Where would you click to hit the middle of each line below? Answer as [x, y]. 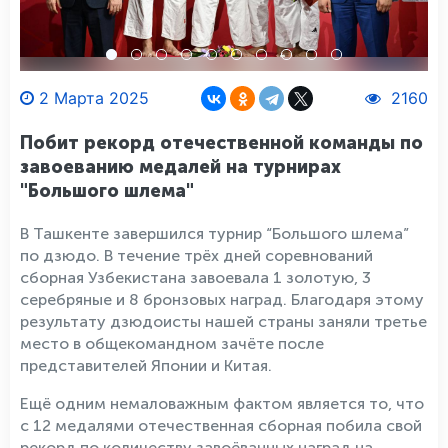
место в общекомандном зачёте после [172, 343]
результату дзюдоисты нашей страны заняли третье [223, 321]
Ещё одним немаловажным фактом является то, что [222, 403]
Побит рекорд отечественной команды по [221, 143]
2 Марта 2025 [94, 98]
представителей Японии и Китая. [146, 365]
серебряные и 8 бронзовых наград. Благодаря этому [222, 299]
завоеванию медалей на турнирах [180, 167]
